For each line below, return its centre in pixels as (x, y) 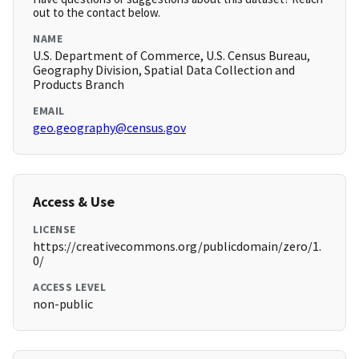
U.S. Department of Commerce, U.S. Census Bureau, (171, 56)
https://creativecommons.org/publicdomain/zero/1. (177, 246)
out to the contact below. (97, 13)
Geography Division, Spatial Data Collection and (164, 70)
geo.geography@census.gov (109, 128)
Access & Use (74, 202)
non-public (63, 304)
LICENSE (54, 230)
